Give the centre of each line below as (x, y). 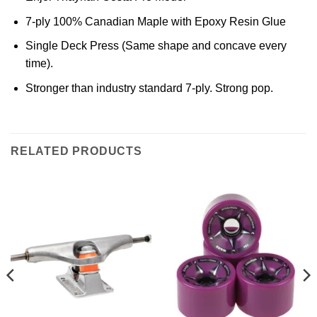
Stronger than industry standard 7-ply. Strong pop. (149, 88)
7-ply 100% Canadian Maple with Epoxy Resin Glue (155, 21)
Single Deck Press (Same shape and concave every (156, 46)
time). (39, 64)
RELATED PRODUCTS (76, 151)
